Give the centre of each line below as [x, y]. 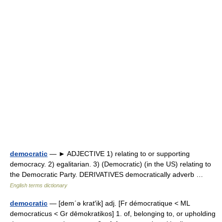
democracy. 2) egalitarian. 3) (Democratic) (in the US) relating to [111, 164]
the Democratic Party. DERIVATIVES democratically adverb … [109, 174]
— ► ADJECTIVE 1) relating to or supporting [119, 154]
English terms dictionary [39, 185]
